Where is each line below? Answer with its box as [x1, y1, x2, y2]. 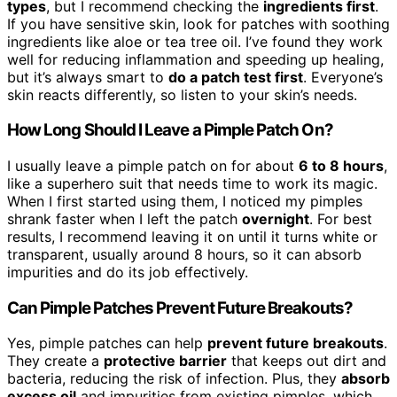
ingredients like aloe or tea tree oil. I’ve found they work [7, 32, 383, 51]
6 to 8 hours [299, 156, 384, 175]
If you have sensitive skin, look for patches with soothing [7, 14, 390, 33]
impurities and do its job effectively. [7, 262, 248, 281]
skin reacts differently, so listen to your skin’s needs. [7, 85, 357, 104]
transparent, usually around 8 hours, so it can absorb [7, 245, 362, 263]
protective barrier [104, 352, 227, 370]
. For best [309, 209, 372, 228]
